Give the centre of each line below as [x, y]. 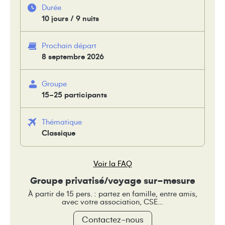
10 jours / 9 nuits [70, 18]
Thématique [62, 122]
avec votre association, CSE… [113, 202]
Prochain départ [69, 45]
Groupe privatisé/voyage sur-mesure [113, 181]
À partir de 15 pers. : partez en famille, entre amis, [113, 194]
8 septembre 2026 [73, 57]
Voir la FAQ [113, 164]
